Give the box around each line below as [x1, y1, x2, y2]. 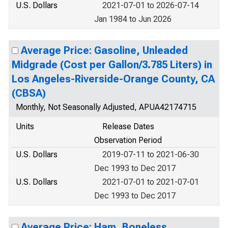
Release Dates [102, 122, 154, 131]
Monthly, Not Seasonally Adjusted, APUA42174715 [16, 102, 196, 112]
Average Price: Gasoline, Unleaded [21, 44, 188, 56]
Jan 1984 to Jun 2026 [94, 14, 172, 24]
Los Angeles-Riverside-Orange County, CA [12, 73, 215, 85]
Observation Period [94, 135, 162, 145]
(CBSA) [12, 87, 46, 99]
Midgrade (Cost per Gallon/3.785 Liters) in [12, 59, 212, 71]
